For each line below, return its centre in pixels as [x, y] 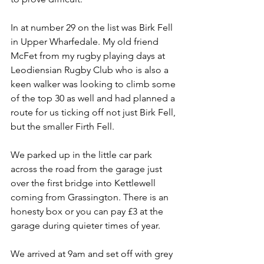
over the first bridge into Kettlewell [84, 183]
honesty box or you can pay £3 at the [88, 211]
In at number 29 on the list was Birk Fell [93, 27]
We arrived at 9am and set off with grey [93, 253]
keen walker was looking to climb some [94, 84]
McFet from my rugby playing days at [89, 55]
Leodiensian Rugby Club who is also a [91, 70]
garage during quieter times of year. [87, 225]
